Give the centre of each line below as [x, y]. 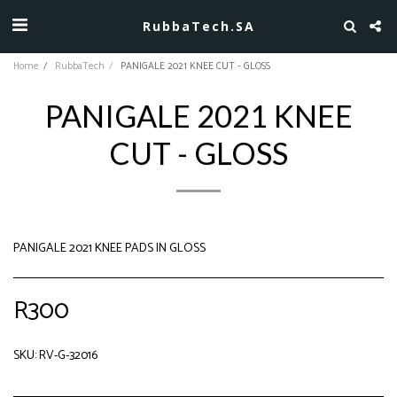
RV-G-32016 [68, 356]
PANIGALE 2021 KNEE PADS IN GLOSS [109, 249]
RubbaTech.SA [198, 26]
